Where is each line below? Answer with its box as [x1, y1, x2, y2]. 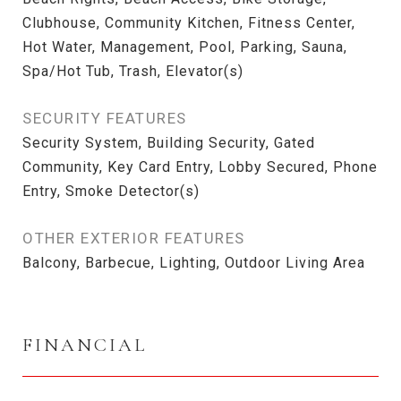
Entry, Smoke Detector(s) [22, 183, 200, 200]
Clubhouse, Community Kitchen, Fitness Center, [22, 14, 355, 31]
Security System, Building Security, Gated [22, 134, 315, 151]
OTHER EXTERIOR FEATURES [22, 229, 245, 247]
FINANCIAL [22, 334, 147, 356]
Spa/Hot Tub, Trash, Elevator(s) [22, 63, 243, 80]
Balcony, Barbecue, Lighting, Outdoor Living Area [22, 254, 365, 271]
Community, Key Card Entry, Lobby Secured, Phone [22, 158, 378, 175]
